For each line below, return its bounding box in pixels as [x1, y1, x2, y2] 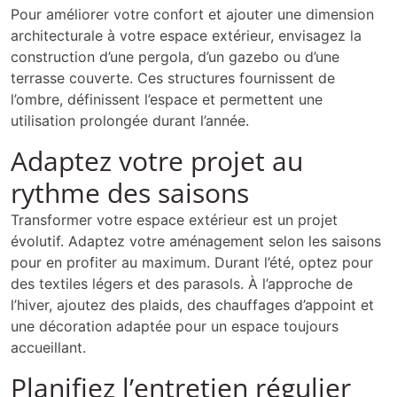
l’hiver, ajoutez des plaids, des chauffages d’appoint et [11, 296, 374, 315]
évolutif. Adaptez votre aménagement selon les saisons [11, 232, 381, 251]
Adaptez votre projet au [11, 143, 303, 180]
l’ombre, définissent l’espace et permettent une [11, 90, 323, 109]
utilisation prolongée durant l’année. [11, 112, 249, 130]
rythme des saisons [11, 175, 249, 212]
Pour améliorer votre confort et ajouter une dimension [11, 5, 374, 24]
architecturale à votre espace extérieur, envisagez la [11, 27, 362, 45]
